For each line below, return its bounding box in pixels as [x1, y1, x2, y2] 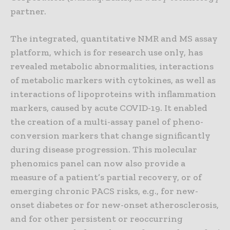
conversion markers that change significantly [10, 130, 210, 142]
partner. [10, 6, 46, 17]
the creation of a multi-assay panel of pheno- [10, 116, 203, 128]
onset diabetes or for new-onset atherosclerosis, [10, 199, 219, 211]
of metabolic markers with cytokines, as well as [10, 74, 216, 86]
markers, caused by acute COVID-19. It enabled [10, 102, 207, 114]
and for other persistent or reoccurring [10, 213, 183, 225]
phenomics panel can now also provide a [10, 158, 185, 169]
